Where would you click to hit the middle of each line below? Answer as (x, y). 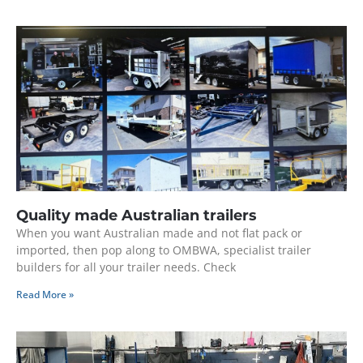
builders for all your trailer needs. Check (126, 267)
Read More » (45, 295)
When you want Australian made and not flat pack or (159, 233)
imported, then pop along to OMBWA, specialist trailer (164, 250)
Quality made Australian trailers (137, 216)
